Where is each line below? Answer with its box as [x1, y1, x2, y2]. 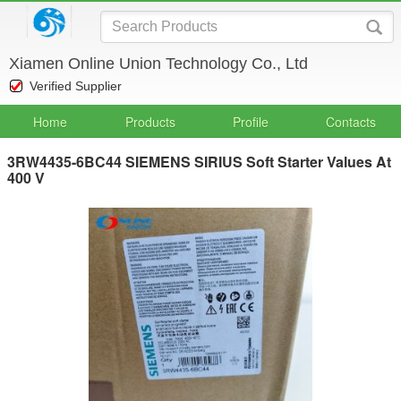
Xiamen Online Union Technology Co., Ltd [9, 55, 308, 73]
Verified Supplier [30, 79, 122, 93]
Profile [233, 113, 269, 131]
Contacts [326, 113, 376, 131]
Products [125, 113, 175, 131]
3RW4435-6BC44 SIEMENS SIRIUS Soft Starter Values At [7, 151, 391, 172]
